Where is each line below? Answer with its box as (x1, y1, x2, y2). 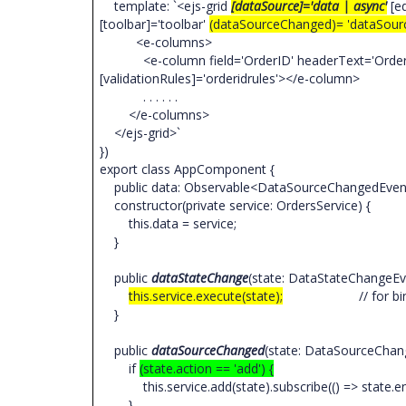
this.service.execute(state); (129, 287, 284, 304)
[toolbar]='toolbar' (100, 15, 210, 33)
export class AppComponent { (100, 160, 279, 178)
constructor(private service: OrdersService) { (100, 197, 375, 214)
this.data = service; (100, 215, 241, 232)
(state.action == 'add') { (140, 360, 275, 377)
